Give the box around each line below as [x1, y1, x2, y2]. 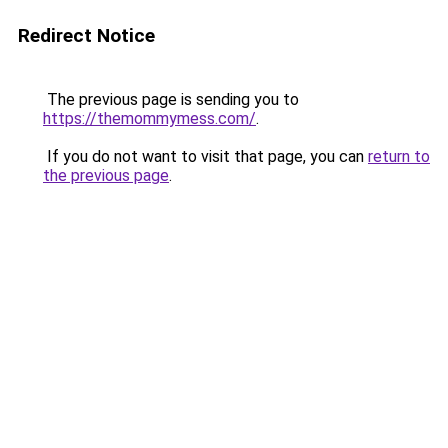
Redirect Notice [18, 24, 155, 47]
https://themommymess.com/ [43, 109, 256, 128]
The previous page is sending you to [43, 90, 299, 109]
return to [368, 147, 430, 166]
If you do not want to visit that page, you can [43, 147, 368, 166]
